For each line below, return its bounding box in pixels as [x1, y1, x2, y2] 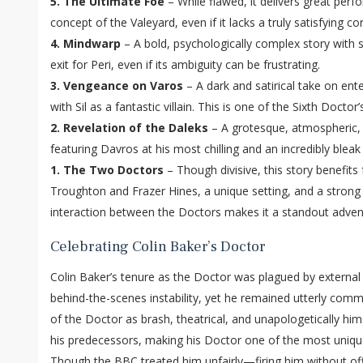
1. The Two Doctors [50, 162, 164, 178]
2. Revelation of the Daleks [50, 120, 208, 136]
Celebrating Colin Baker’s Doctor [50, 237, 266, 257]
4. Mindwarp [50, 36, 121, 52]
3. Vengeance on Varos [50, 78, 183, 94]
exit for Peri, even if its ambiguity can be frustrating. [50, 57, 320, 73]
